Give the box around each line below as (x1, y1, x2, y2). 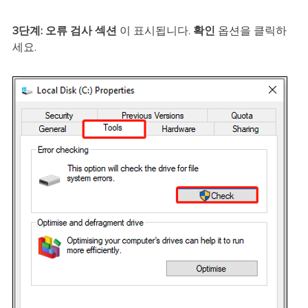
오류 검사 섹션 (45, 25, 117, 36)
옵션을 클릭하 (214, 25, 287, 36)
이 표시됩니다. (116, 25, 193, 36)
